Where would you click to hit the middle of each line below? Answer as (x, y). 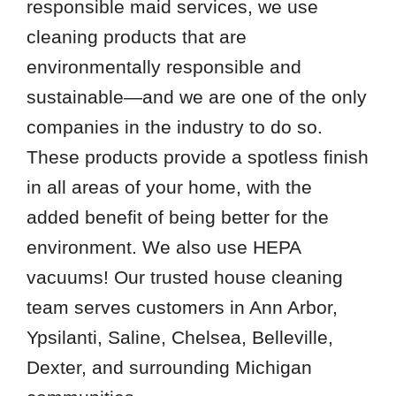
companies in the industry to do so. (174, 126)
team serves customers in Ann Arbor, (182, 307)
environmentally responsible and (164, 66)
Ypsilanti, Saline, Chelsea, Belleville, (179, 337)
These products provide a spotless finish (197, 156)
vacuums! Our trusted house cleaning (184, 277)
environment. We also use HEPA (163, 247)
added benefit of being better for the (177, 217)
